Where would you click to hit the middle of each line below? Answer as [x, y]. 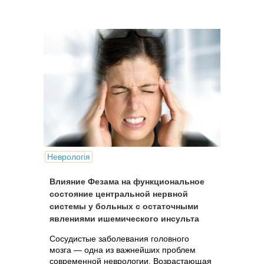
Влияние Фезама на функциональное [127, 181]
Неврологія [69, 157]
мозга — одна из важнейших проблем [123, 250]
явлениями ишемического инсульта [124, 219]
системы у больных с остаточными [124, 206]
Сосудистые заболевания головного [119, 239]
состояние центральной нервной [119, 194]
